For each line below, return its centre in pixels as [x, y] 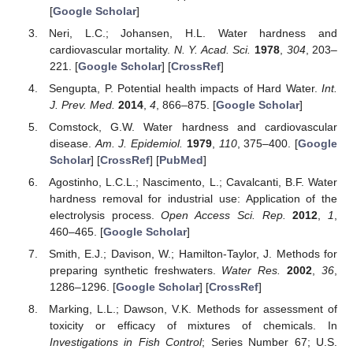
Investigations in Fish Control [126, 342]
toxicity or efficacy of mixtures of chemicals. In [193, 326]
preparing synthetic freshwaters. [136, 271]
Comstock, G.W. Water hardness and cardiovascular [193, 127]
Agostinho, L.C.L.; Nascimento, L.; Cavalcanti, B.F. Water [193, 182]
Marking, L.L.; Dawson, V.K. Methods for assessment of [193, 309]
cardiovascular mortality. [111, 49]
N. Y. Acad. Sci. [212, 49]
